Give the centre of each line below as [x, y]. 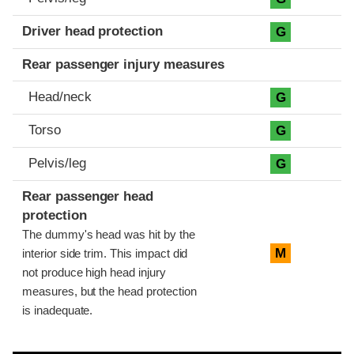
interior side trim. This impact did [105, 253]
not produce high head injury [94, 272]
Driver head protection [93, 31]
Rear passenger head [88, 196]
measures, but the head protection [109, 291]
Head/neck [60, 96]
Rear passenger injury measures [123, 64]
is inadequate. [58, 310]
